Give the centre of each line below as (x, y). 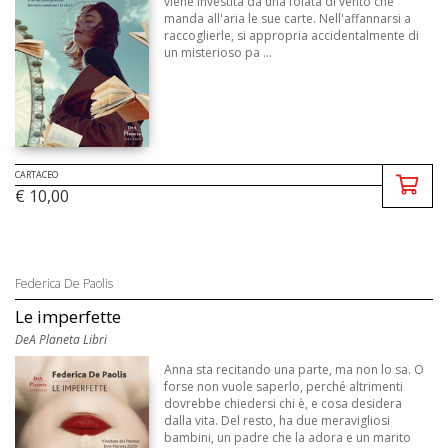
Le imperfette (68, 317)
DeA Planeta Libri (61, 340)
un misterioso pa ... (218, 53)
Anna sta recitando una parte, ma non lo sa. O (294, 370)
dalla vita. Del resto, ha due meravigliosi (277, 421)
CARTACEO (36, 175)
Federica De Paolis (64, 284)
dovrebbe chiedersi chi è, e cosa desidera (283, 404)
